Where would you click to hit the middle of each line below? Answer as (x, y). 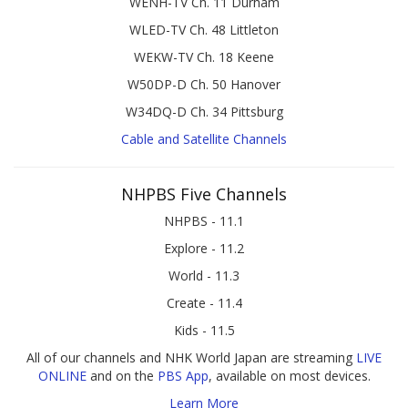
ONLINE (62, 375)
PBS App (183, 375)
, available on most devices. (289, 375)
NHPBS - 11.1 (204, 220)
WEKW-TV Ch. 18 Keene (204, 56)
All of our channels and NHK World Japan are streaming (191, 357)
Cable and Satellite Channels (204, 138)
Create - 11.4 (204, 302)
